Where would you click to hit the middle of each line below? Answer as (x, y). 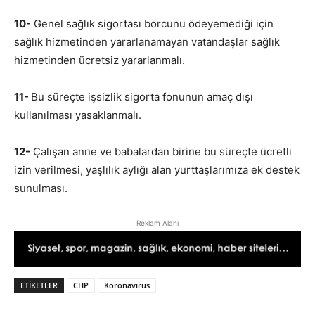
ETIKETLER (39, 285)
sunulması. (41, 188)
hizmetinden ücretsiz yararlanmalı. (99, 60)
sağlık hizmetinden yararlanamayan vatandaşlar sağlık (147, 41)
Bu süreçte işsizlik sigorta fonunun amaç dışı (142, 96)
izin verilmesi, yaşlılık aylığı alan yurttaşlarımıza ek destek (157, 169)
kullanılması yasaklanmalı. (78, 115)
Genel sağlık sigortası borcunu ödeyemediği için (152, 23)
